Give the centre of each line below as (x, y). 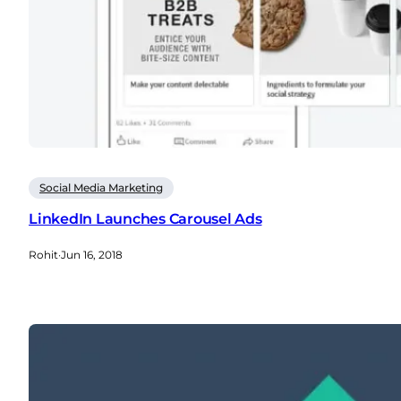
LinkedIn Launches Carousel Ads (145, 218)
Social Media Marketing (101, 187)
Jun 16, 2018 (92, 255)
